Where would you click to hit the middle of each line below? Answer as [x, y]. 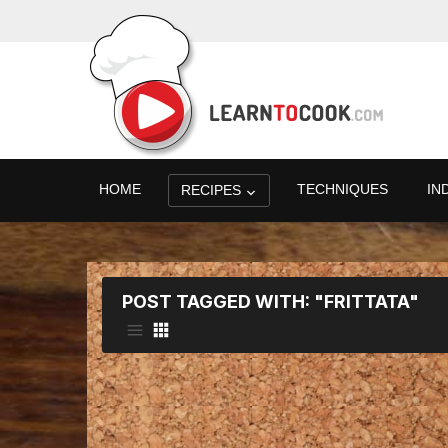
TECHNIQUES [342, 189]
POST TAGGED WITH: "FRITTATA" [270, 301]
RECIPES [211, 190]
